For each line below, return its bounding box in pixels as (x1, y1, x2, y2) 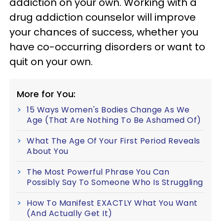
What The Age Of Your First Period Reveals (27, 135, 200, 147)
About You (27, 146, 69, 157)
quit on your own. (9, 55, 93, 69)
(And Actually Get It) (27, 208, 112, 219)
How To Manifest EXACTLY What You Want (27, 197, 198, 209)
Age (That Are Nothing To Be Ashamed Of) (27, 114, 201, 126)
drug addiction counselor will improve (9, 10, 196, 24)
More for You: (17, 88, 75, 100)
